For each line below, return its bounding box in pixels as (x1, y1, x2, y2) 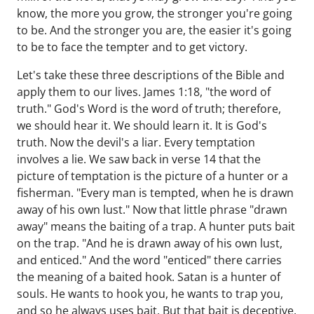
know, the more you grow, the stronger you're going (17, 6, 292, 21)
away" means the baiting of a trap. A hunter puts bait (17, 219, 295, 234)
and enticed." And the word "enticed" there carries (17, 252, 282, 268)
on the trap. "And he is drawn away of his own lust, (17, 235, 282, 251)
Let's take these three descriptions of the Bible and (17, 67, 285, 83)
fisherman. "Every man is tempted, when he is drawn (17, 185, 294, 200)
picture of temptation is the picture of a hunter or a (17, 168, 288, 184)
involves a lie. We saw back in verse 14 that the (17, 151, 261, 167)
